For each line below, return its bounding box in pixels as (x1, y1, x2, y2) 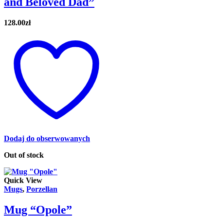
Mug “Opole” (4, 203, 72, 216)
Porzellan (26, 184, 57, 193)
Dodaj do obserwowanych (4, 134, 90, 143)
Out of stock (4, 150, 44, 159)
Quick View (4, 176, 42, 184)
